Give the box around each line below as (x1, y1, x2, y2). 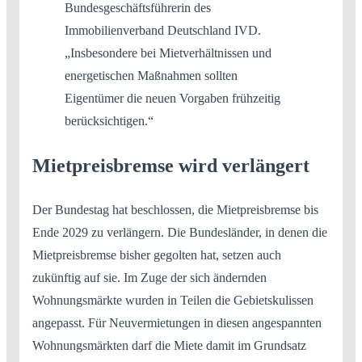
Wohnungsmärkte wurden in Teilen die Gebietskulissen (32, 293, 314, 307)
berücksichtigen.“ (65, 113, 154, 128)
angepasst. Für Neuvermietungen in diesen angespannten (32, 315, 322, 330)
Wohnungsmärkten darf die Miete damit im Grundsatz (32, 338, 306, 352)
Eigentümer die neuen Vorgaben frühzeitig (65, 90, 280, 105)
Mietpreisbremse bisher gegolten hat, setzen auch (32, 247, 281, 262)
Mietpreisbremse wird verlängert (32, 154, 309, 176)
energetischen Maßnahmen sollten (65, 68, 238, 82)
